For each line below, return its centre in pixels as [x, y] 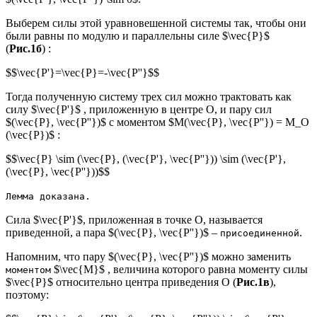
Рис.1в [253, 282]
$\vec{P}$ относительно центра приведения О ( [121, 282]
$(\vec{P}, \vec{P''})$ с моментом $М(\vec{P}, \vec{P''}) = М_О [157, 122]
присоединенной [260, 233]
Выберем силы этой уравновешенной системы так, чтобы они [156, 23]
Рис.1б [25, 48]
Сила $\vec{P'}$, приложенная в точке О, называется [134, 219]
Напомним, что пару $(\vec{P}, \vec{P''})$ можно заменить [148, 256]
